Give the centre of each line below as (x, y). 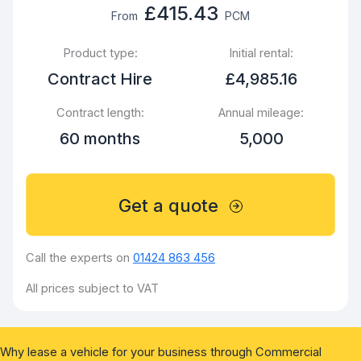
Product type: (100, 54)
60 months (100, 139)
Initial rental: (261, 54)
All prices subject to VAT (92, 289)
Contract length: (100, 113)
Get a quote (168, 206)
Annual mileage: (261, 113)
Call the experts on (79, 258)
